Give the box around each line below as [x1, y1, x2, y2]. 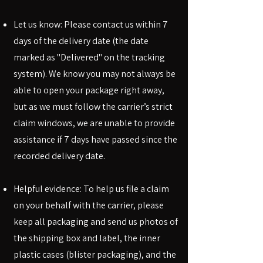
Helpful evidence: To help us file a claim [14, 182, 169, 195]
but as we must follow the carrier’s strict [14, 100, 173, 113]
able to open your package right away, [14, 83, 164, 96]
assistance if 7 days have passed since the [14, 133, 177, 146]
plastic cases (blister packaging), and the [14, 248, 176, 261]
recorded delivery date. [14, 149, 105, 162]
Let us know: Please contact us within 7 [14, 18, 168, 31]
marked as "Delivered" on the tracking [14, 50, 165, 63]
